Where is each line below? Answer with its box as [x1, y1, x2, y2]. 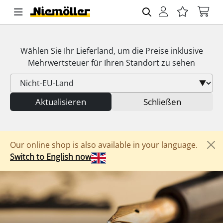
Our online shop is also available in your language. [10, 139, 198, 150]
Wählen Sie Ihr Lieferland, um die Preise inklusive [20, 45, 203, 56]
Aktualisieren [35, 96, 86, 108]
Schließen [143, 96, 181, 108]
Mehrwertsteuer [28, 57, 89, 68]
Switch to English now [10, 151, 91, 162]
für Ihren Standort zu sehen [89, 57, 195, 68]
